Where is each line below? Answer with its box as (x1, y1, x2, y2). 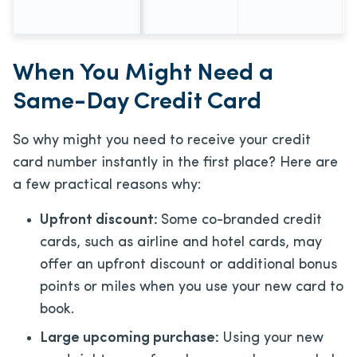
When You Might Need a (13, 61, 273, 86)
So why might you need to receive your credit (13, 132, 311, 148)
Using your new (222, 330, 324, 346)
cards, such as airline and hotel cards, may (40, 234, 322, 250)
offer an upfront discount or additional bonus (40, 257, 337, 273)
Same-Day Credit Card (13, 89, 261, 115)
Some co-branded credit (161, 212, 322, 228)
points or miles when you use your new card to (40, 279, 343, 295)
